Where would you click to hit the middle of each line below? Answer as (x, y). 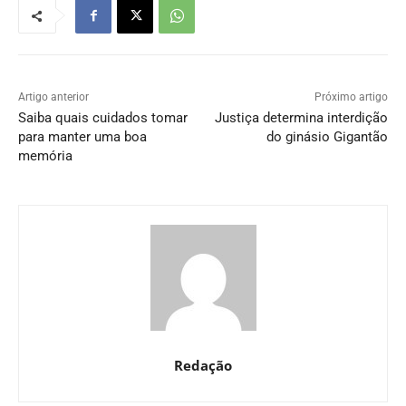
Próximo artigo (351, 97)
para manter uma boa (82, 137)
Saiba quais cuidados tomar (103, 118)
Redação (203, 366)
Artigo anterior (53, 97)
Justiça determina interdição (301, 118)
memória (45, 156)
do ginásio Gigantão (327, 137)
